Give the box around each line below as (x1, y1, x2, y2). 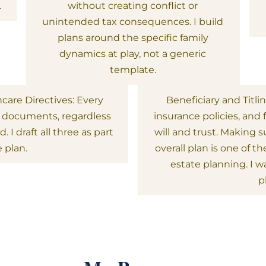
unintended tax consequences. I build (42, 16, 224, 27)
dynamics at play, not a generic (59, 48, 207, 59)
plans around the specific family (57, 32, 208, 43)
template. (109, 64, 156, 75)
